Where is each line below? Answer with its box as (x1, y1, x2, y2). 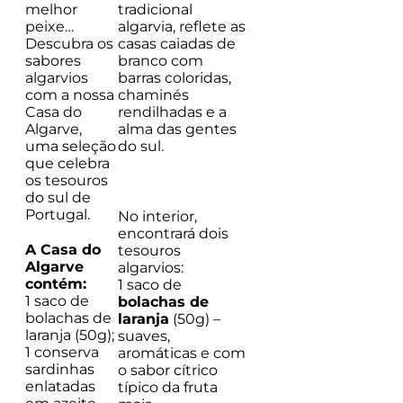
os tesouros (25, 171, 108, 189)
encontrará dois (118, 224, 228, 242)
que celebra (25, 154, 110, 172)
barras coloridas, (118, 68, 231, 86)
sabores (25, 51, 81, 69)
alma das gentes (118, 120, 237, 138)
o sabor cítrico (118, 361, 218, 379)
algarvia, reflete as (118, 17, 246, 35)
